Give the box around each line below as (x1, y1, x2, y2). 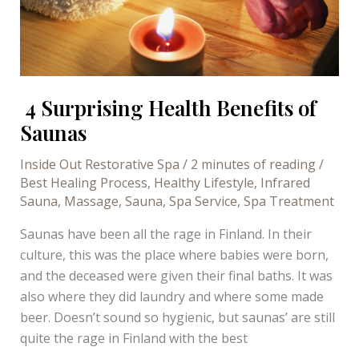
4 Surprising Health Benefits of (19, 93, 317, 122)
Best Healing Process (19, 173, 147, 192)
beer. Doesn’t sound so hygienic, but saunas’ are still (19, 308, 335, 326)
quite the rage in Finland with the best (19, 329, 248, 347)
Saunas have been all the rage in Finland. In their (19, 224, 312, 243)
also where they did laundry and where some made (19, 287, 324, 305)
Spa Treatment (243, 192, 334, 210)
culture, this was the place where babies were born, (19, 245, 329, 264)
